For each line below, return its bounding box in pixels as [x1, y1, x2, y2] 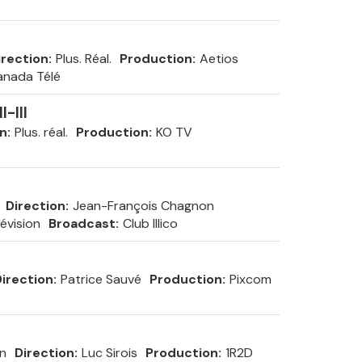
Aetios [199, 50, 238, 67]
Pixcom [229, 271, 271, 288]
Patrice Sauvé [60, 271, 141, 288]
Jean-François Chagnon [72, 197, 214, 214]
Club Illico [122, 215, 178, 232]
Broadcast [48, 215, 116, 232]
